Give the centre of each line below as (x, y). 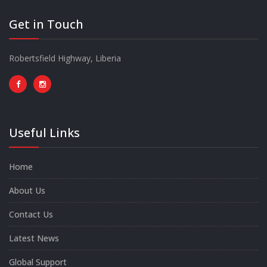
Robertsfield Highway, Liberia (65, 58)
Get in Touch (46, 24)
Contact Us (31, 214)
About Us (27, 190)
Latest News (34, 238)
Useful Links (44, 132)
